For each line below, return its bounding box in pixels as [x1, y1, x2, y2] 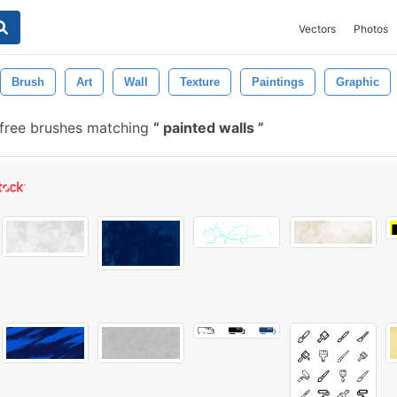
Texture [180, 75, 220, 89]
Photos [354, 22, 388, 35]
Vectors [299, 22, 336, 35]
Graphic [336, 75, 379, 89]
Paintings [252, 75, 304, 89]
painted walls [160, 119, 258, 136]
